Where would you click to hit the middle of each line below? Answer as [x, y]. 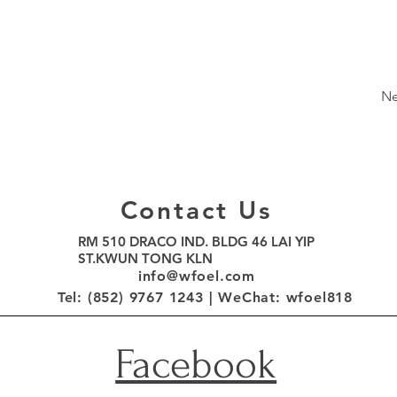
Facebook [196, 365]
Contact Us [196, 210]
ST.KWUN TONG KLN [145, 258]
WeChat [247, 297]
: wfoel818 [315, 297]
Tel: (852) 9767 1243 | [138, 297]
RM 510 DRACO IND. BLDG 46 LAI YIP [196, 241]
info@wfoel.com [197, 276]
